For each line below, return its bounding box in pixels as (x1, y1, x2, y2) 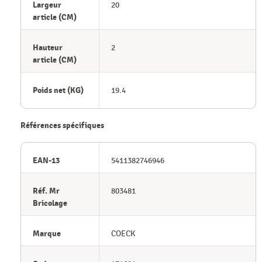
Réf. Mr (33, 185, 60, 196)
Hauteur (33, 42, 63, 53)
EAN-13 (33, 155, 60, 166)
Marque (33, 228, 61, 239)
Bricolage (33, 198, 67, 208)
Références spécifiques (20, 120, 104, 130)
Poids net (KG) (33, 85, 84, 95)
